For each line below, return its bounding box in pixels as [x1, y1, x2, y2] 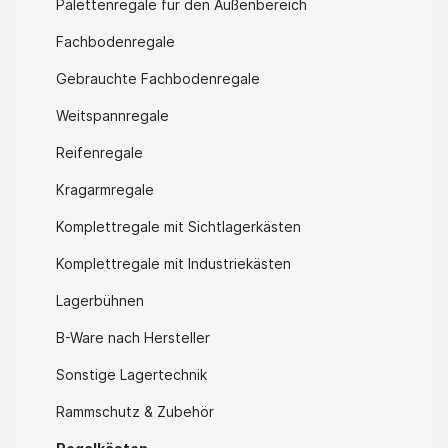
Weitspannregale [56, 107, 169, 125]
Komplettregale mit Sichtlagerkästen [56, 218, 301, 236]
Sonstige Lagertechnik [56, 366, 207, 384]
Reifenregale [56, 144, 143, 162]
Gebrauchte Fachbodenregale [56, 70, 260, 88]
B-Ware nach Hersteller [56, 329, 210, 347]
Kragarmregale [56, 181, 154, 199]
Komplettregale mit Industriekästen [56, 255, 291, 273]
